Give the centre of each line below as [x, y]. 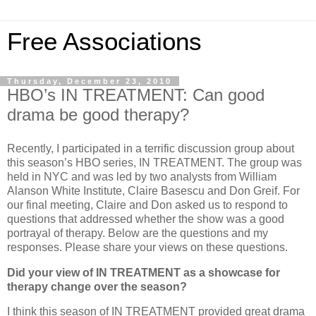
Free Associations [104, 42]
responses [33, 247]
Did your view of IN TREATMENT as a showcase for [144, 272]
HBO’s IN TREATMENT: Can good [136, 95]
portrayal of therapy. [56, 233]
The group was [265, 162]
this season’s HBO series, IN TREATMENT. [116, 162]
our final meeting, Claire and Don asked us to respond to [147, 205]
